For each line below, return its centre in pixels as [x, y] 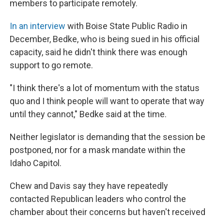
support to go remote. [51, 65]
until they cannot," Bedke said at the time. [88, 114]
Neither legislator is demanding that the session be [108, 137]
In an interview [38, 26]
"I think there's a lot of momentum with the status [105, 88]
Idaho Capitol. [36, 163]
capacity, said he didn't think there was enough [99, 52]
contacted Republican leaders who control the [98, 199]
